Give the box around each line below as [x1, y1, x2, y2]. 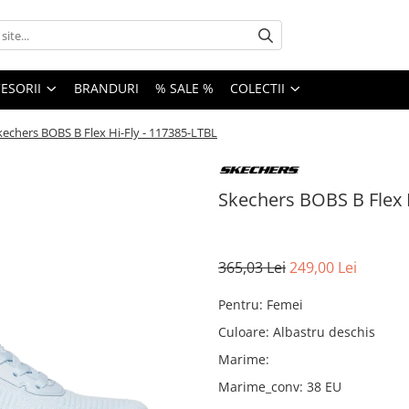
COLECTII [230, 79, 285, 98]
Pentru [218, 295, 259, 313]
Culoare [218, 322, 266, 341]
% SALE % [155, 79, 214, 98]
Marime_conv [218, 377, 299, 395]
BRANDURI [74, 79, 139, 98]
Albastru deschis [273, 322, 375, 341]
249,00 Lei [289, 257, 357, 278]
